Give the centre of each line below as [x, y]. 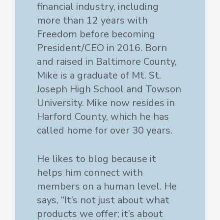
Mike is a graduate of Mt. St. [99, 76]
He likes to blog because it [96, 159]
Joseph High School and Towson [109, 89]
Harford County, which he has [103, 117]
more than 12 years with [92, 21]
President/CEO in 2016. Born [102, 48]
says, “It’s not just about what [103, 200]
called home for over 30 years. [105, 131]
